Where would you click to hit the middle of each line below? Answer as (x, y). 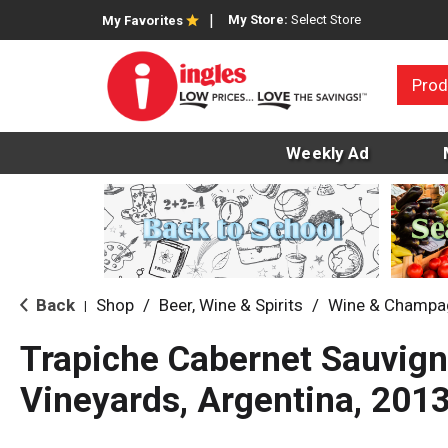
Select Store (326, 19)
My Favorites (142, 20)
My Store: (259, 19)
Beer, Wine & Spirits (231, 305)
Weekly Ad (328, 153)
